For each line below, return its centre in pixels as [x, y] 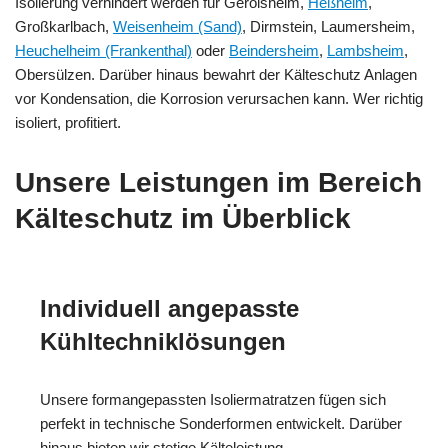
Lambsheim [365, 50]
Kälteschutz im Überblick [183, 218]
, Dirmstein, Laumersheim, [328, 26]
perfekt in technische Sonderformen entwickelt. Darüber [221, 423]
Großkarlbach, [64, 26]
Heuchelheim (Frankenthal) [103, 50]
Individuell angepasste [169, 308]
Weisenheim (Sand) [177, 26]
